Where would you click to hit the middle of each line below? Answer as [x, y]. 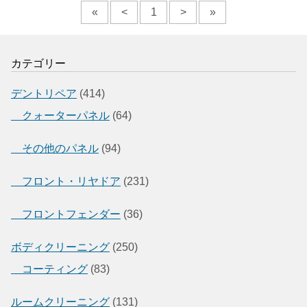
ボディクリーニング [60, 247]
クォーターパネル [60, 115]
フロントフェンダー [66, 214]
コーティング [49, 269]
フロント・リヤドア [66, 181]
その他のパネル [55, 148]
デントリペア [44, 93]
